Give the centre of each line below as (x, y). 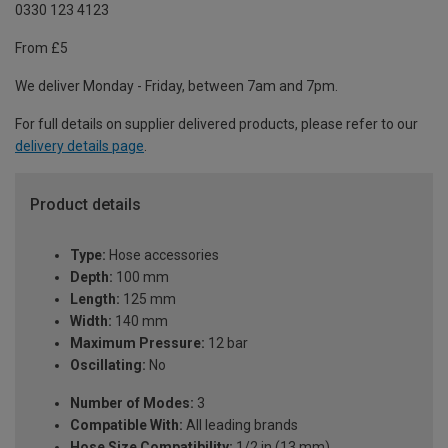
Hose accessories (162, 255)
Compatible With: (126, 425)
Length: (95, 299)
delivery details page (79, 146)
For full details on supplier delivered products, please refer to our (216, 124)
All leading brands (240, 425)
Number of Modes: (132, 403)
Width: (91, 321)
